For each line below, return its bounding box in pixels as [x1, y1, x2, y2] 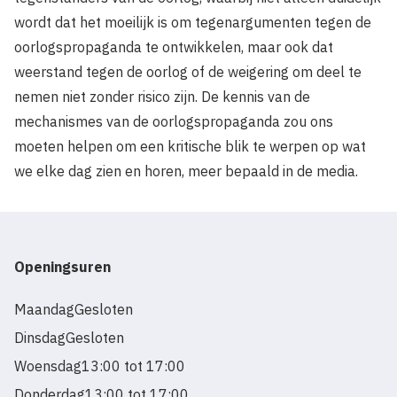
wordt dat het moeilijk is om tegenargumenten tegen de [14, 13, 371, 32]
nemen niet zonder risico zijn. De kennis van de [14, 88, 310, 106]
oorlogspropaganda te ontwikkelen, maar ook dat [14, 38, 333, 57]
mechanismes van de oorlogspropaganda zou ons [14, 113, 333, 131]
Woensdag [14, 357, 82, 376]
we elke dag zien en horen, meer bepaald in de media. [14, 162, 362, 181]
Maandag [14, 300, 74, 319]
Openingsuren [14, 258, 111, 276]
